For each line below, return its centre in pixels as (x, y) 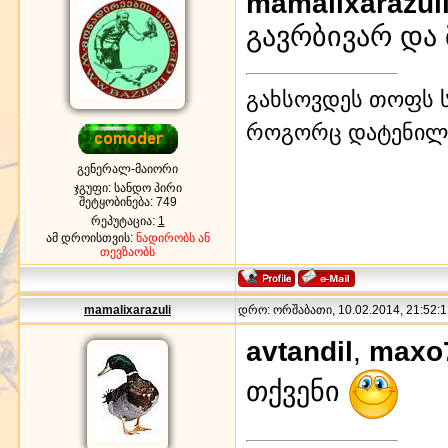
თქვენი (297, 391)
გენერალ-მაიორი (127, 168)
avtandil (299, 350)
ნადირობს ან (172, 237)
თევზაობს (127, 251)
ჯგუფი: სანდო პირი (127, 187)
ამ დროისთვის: (90, 237)
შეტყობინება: (117, 201)
